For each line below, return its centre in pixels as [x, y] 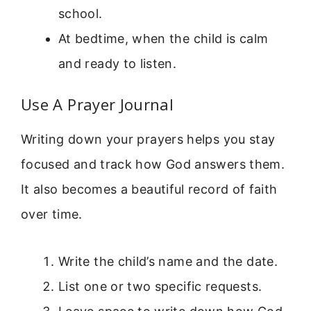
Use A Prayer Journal [98, 104]
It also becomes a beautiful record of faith [149, 189]
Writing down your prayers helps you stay [148, 139]
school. [81, 13]
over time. [52, 214]
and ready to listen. [118, 63]
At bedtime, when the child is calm [163, 38]
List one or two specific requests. [160, 287]
